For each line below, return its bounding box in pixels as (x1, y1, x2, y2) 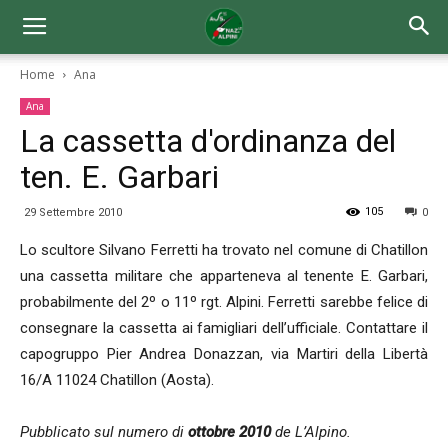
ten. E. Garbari (20, 158, 219, 196)
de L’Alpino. (275, 423, 351, 441)
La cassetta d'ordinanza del (20, 122, 396, 160)
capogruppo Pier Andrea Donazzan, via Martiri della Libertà (20, 345, 428, 363)
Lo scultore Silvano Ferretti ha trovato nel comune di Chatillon (20, 241, 428, 259)
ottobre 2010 (188, 423, 275, 441)
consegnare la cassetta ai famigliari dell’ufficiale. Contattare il (20, 319, 428, 337)
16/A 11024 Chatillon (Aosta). (20, 371, 214, 389)
